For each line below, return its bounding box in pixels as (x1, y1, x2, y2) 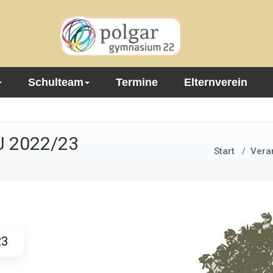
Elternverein (183, 76, 247, 88)
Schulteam (27, 76, 83, 88)
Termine (115, 76, 158, 88)
